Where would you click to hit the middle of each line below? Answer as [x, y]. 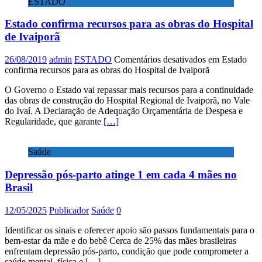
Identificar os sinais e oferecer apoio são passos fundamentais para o [130, 230]
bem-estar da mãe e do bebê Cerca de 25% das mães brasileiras [120, 240]
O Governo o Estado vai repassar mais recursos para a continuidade [129, 90]
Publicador [69, 210]
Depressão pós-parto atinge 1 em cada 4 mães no [121, 174]
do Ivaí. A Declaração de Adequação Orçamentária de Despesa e [124, 111]
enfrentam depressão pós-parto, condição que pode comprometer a [127, 251]
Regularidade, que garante [54, 122]
